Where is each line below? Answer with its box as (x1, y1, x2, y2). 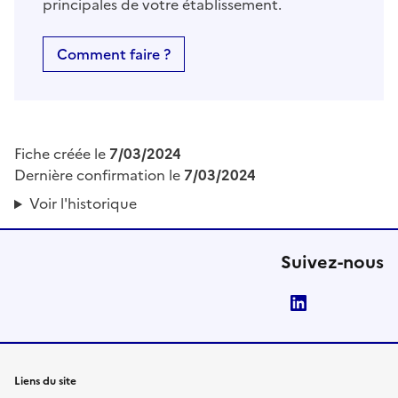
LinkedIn (316, 292, 376, 314)
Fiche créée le (14, 143, 109, 165)
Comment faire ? (57, 44, 171, 66)
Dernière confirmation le (14, 164, 184, 187)
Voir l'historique (28, 193, 137, 215)
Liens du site (14, 373, 76, 390)
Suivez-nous (281, 249, 384, 276)
